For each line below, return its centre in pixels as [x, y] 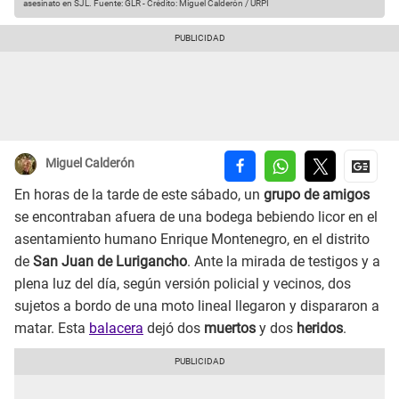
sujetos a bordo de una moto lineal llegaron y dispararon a [197, 306]
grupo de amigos [317, 195]
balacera [116, 329]
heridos [320, 329]
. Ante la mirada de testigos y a [284, 262]
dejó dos [174, 329]
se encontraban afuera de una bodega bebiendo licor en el [196, 217]
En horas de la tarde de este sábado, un [139, 195]
